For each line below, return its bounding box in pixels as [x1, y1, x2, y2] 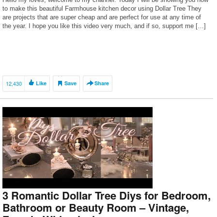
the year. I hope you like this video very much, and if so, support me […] [2, 22, 206, 30]
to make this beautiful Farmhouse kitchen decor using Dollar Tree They [2, 5, 201, 12]
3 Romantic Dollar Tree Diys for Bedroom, [2, 187, 211, 203]
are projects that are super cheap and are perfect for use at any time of [2, 14, 201, 21]
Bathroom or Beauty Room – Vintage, [2, 200, 189, 215]
